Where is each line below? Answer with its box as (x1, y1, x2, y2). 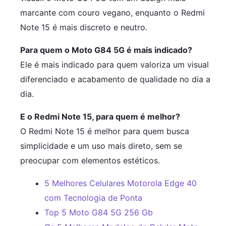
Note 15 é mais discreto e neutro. (20, 22, 147, 32)
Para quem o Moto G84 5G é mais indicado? (20, 44, 192, 55)
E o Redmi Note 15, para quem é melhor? (20, 111, 180, 122)
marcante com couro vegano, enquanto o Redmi (20, 7, 205, 18)
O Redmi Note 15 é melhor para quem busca (20, 126, 189, 136)
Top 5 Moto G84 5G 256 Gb (44, 207, 153, 217)
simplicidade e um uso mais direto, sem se (20, 140, 182, 151)
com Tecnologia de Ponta (44, 192, 142, 203)
